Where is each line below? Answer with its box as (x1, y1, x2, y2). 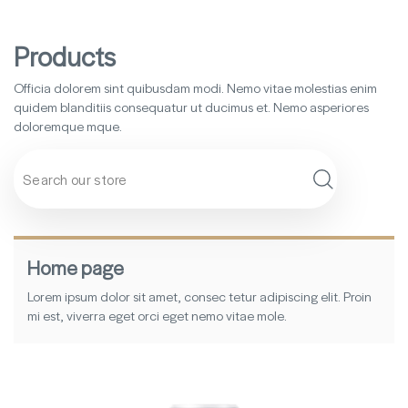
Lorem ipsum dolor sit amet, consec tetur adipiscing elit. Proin (27, 287, 372, 305)
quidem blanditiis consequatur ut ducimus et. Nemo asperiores (14, 97, 369, 116)
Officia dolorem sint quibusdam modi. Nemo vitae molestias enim (14, 78, 377, 97)
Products (14, 37, 116, 74)
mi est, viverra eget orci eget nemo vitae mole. (27, 306, 287, 324)
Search (323, 192, 367, 213)
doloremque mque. (14, 117, 122, 135)
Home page (27, 254, 124, 280)
